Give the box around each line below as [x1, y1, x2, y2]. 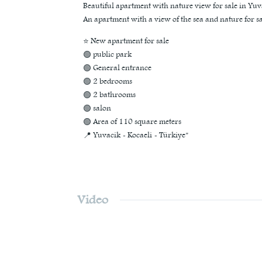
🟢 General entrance [83, 62, 151, 74]
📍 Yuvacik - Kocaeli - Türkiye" [83, 129, 188, 142]
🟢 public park [83, 49, 132, 61]
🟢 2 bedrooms [83, 75, 132, 88]
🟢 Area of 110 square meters [83, 116, 181, 128]
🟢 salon [83, 102, 111, 115]
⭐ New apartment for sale [83, 35, 169, 47]
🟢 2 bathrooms [83, 89, 136, 101]
